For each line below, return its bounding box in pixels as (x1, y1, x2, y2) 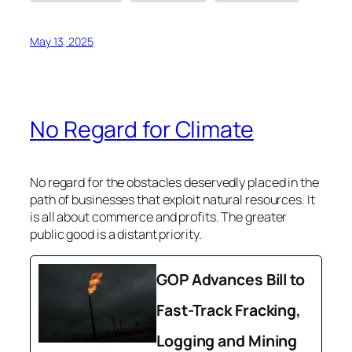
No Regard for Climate (30, 113, 254, 145)
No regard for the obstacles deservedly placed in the (30, 173, 319, 191)
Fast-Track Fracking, (156, 299, 301, 321)
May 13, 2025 (30, 34, 93, 49)
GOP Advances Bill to (156, 268, 305, 290)
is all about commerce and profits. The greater (30, 207, 288, 225)
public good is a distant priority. (30, 225, 202, 243)
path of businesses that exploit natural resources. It (30, 190, 315, 208)
